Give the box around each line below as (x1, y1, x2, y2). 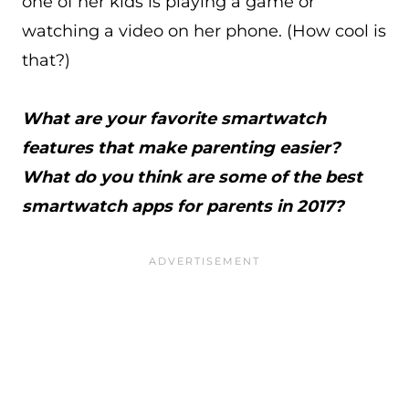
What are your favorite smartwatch (22, 109, 326, 129)
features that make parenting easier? (22, 138, 341, 158)
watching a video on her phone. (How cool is (22, 21, 386, 41)
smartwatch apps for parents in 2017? (22, 196, 349, 216)
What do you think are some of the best (22, 167, 362, 187)
